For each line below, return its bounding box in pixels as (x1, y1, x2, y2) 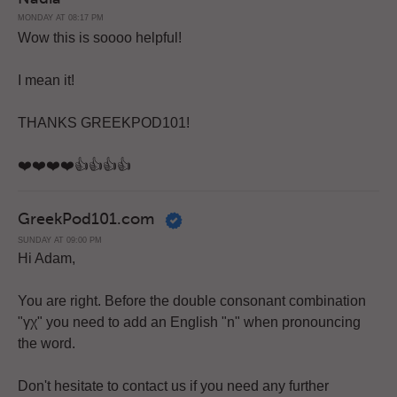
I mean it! (18, 73, 74, 89)
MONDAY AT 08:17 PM (18, 13, 104, 23)
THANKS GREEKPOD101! (18, 115, 190, 131)
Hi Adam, (18, 251, 75, 267)
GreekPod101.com (18, 209, 159, 230)
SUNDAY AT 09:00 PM (18, 235, 102, 245)
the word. (18, 336, 75, 352)
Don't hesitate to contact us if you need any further (18, 378, 329, 394)
